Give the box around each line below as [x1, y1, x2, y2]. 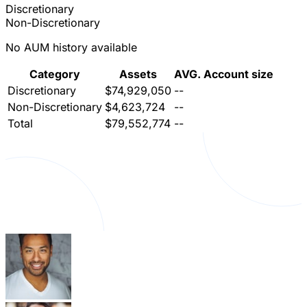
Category [29, 67, 80, 82]
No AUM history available [5, 40, 137, 55]
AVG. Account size [174, 67, 273, 82]
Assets [119, 67, 157, 82]
